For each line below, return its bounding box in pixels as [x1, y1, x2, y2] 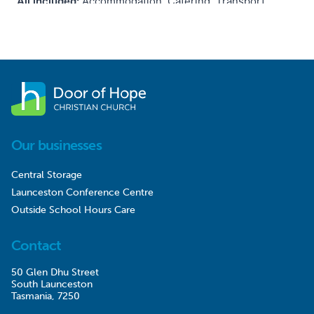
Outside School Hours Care [11, 203, 135, 216]
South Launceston [11, 278, 93, 290]
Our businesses [11, 136, 102, 153]
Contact [11, 236, 62, 254]
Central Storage [11, 168, 82, 181]
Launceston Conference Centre [11, 186, 153, 198]
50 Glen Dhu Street [11, 266, 99, 278]
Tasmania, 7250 [11, 289, 80, 302]
